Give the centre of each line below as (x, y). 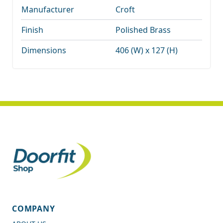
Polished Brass (143, 30)
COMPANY (34, 209)
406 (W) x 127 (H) (147, 50)
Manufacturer (48, 9)
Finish (32, 30)
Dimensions (44, 50)
